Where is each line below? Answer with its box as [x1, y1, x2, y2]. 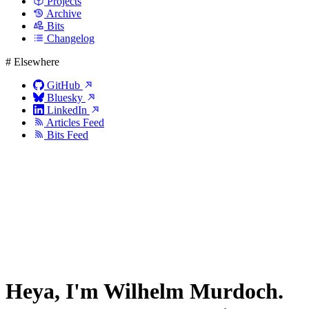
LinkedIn [47, 104, 87, 116]
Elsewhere [11, 56, 59, 68]
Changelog [47, 32, 94, 44]
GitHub [47, 79, 80, 91]
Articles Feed [46, 117, 104, 128]
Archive [46, 8, 81, 19]
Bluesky [47, 92, 83, 103]
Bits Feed [47, 129, 88, 141]
